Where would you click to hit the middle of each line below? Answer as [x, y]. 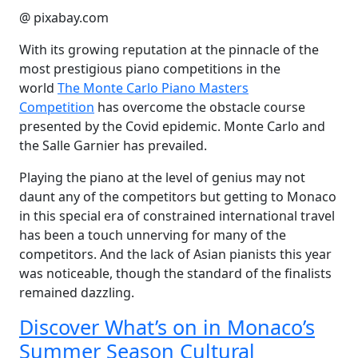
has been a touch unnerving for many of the [153, 235]
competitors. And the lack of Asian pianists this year [175, 254]
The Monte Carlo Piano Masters [153, 88]
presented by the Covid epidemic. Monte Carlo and [172, 126]
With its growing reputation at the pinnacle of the [169, 50]
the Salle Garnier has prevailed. [113, 145]
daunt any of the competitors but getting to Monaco [178, 197]
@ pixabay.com [64, 18]
